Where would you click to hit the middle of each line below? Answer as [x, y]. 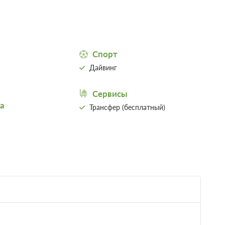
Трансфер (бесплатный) [128, 107]
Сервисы [110, 93]
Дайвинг [103, 67]
